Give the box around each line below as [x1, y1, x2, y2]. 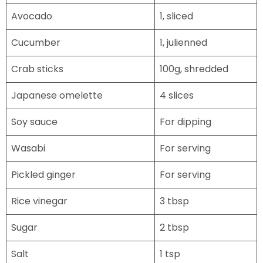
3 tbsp [160, 194, 189, 208]
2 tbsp [160, 221, 189, 235]
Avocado [11, 9, 52, 23]
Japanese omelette [11, 89, 103, 103]
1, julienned [160, 36, 207, 50]
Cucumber [11, 36, 60, 50]
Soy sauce [11, 115, 58, 129]
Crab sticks [11, 62, 63, 76]
